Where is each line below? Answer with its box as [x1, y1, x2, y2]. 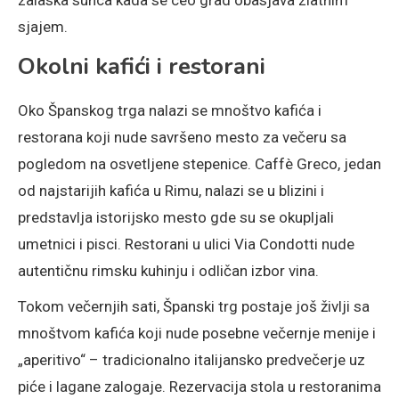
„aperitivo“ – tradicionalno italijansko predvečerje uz [18, 350, 365, 369]
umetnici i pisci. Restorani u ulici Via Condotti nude [18, 234, 354, 253]
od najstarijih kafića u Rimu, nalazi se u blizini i [18, 181, 324, 199]
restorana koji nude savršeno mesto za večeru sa [18, 127, 346, 146]
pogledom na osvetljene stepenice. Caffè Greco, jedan [18, 154, 381, 173]
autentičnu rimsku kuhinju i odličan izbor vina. [18, 261, 319, 280]
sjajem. [18, 17, 68, 36]
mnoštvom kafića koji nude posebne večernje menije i [18, 323, 376, 342]
